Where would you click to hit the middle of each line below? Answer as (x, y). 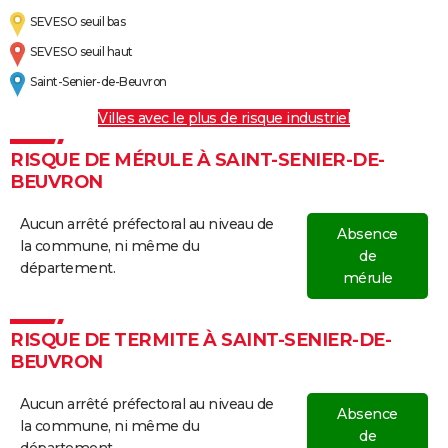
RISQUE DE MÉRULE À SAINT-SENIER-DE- (197, 160)
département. (67, 268)
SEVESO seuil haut (81, 52)
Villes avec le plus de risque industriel (224, 118)
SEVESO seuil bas (78, 22)
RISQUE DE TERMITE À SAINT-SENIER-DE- (200, 340)
